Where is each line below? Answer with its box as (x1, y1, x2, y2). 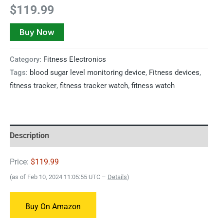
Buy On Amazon (25, 201, 81, 211)
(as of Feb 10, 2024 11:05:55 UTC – (10, 173, 108, 181)
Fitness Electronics (43, 54, 106, 64)
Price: (10, 157, 31, 167)
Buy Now (19, 27, 54, 37)
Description (10, 130, 49, 140)
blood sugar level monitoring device (30, 68, 145, 77)
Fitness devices (149, 68, 200, 77)
